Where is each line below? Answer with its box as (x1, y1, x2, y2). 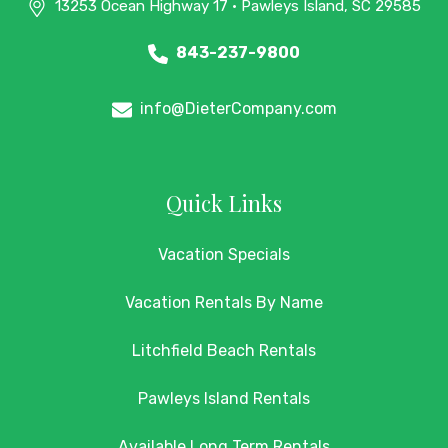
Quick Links (166, 189, 282, 218)
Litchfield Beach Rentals (132, 341, 316, 361)
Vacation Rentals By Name (125, 293, 323, 313)
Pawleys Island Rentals (138, 389, 310, 409)
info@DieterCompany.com (139, 99, 337, 119)
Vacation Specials (158, 245, 290, 265)
